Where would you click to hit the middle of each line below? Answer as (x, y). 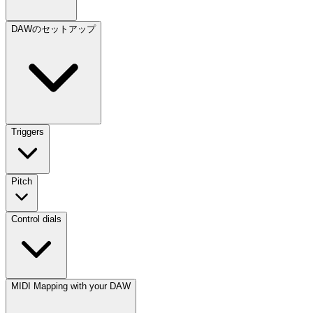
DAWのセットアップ (53, 29)
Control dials (36, 219)
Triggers (28, 132)
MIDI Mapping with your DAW (71, 286)
